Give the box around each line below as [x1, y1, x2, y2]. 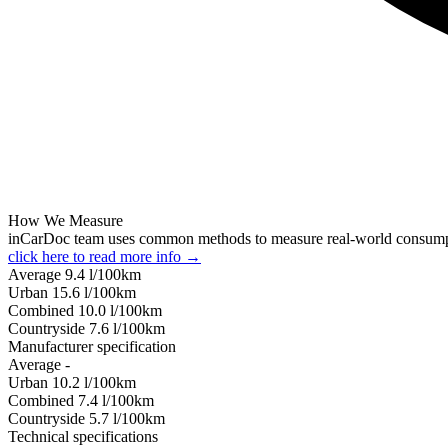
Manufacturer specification [8, 337, 176, 355]
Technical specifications [8, 427, 158, 445]
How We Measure [8, 211, 123, 229]
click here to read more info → [8, 247, 201, 265]
